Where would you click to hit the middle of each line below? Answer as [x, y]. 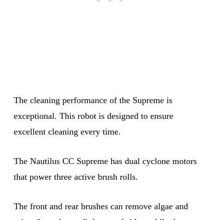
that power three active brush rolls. [76, 177]
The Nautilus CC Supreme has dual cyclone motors [105, 161]
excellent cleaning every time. [67, 131]
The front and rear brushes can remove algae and [101, 206]
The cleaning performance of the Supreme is [93, 100]
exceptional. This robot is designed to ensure [94, 116]
